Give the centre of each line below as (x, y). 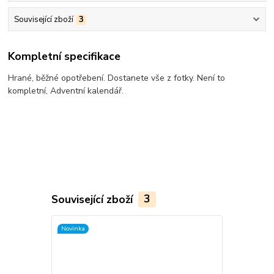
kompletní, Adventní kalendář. (66, 91)
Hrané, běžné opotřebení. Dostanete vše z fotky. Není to (117, 78)
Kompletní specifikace (65, 57)
